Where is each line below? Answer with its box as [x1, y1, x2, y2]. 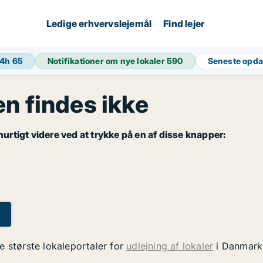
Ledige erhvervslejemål [46, 18, 152, 29]
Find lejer [163, 18, 205, 29]
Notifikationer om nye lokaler [48, 56, 167, 66]
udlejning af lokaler [126, 240, 214, 252]
